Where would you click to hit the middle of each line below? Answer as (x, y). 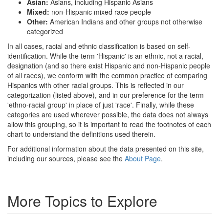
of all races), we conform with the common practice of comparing (107, 76)
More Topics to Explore (82, 201)
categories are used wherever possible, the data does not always (108, 115)
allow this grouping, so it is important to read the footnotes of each (109, 124)
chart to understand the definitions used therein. (81, 134)
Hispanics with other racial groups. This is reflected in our (96, 85)
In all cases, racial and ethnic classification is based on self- (99, 46)
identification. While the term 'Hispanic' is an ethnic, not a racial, (105, 56)
